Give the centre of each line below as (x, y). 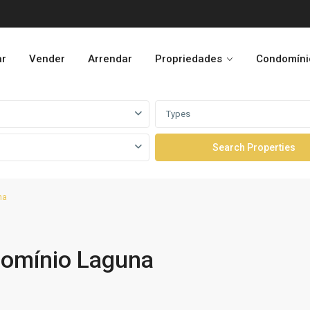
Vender (47, 59)
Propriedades (189, 59)
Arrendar (110, 59)
